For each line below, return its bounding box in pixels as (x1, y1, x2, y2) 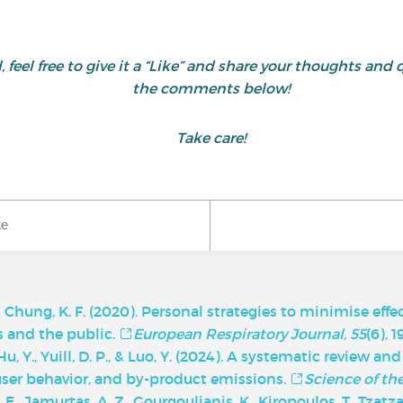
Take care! (175, 129, 246, 147)
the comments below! (131, 79, 290, 97)
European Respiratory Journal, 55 (133, 325, 366, 343)
